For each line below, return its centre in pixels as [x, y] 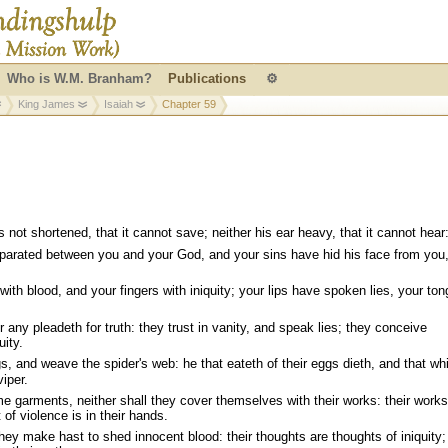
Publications [207, 78]
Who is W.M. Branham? [79, 78]
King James [46, 104]
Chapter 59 [189, 104]
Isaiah [118, 104]
